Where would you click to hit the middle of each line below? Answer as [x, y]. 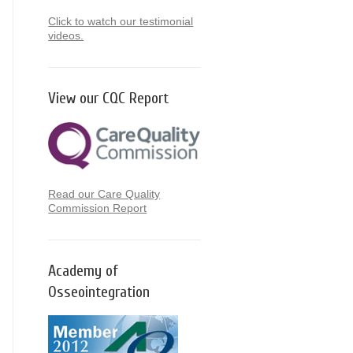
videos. [66, 35]
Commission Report [98, 208]
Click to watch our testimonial [121, 21]
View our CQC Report [109, 98]
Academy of [84, 270]
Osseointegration [99, 292]
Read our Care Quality [104, 193]
